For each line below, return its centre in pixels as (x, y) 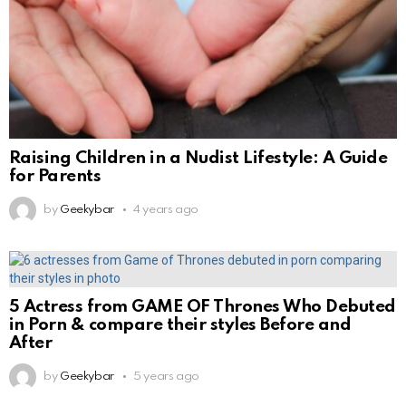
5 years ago (167, 377)
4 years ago (166, 210)
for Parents (55, 177)
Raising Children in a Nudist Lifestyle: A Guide (198, 159)
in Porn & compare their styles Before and (180, 325)
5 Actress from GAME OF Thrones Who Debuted (203, 307)
